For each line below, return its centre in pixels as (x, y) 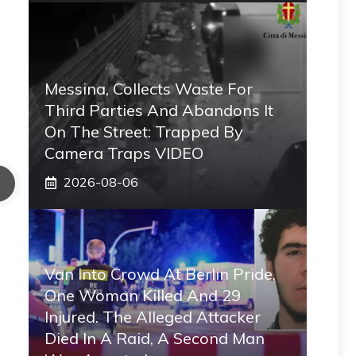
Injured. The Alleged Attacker (153, 317)
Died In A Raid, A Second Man (155, 338)
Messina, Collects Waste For (149, 89)
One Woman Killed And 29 (143, 295)
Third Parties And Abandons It (159, 110)
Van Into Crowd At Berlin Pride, (160, 274)
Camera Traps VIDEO (124, 153)
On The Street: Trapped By (144, 132)
